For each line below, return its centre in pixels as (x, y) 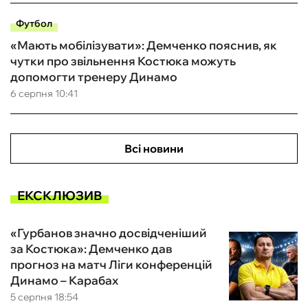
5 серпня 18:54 (44, 297)
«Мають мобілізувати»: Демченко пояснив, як (144, 45)
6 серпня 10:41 (44, 94)
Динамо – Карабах (64, 280)
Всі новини (154, 149)
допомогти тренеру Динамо (94, 77)
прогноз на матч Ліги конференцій (111, 265)
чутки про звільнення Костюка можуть (123, 61)
